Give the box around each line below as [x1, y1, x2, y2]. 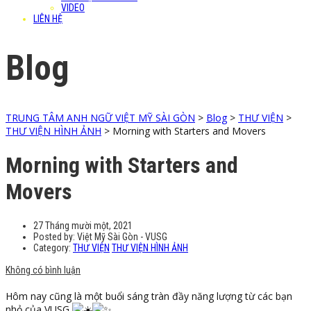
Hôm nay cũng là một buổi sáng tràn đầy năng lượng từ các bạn [6, 289, 292, 303]
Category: [33, 242, 73, 253]
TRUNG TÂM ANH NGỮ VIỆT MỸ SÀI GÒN [6, 111, 195, 124]
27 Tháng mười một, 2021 [33, 219, 133, 231]
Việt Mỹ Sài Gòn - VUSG [77, 230, 167, 242]
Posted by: [33, 230, 77, 242]
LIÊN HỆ [33, 13, 62, 24]
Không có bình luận [6, 264, 81, 276]
